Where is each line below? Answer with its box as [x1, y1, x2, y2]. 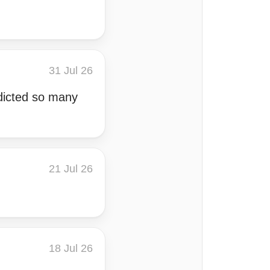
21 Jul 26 [49, 163, 93, 175]
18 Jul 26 [49, 242, 93, 254]
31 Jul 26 [49, 64, 93, 77]
